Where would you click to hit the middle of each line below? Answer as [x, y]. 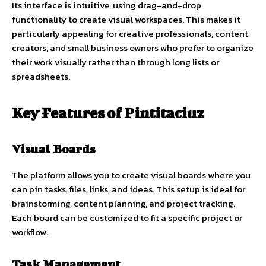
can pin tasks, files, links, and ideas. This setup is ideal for [129, 189]
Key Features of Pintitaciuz [108, 113]
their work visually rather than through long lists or [115, 62]
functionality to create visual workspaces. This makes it [126, 20]
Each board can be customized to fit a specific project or [127, 218]
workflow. [30, 232]
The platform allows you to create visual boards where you [131, 175]
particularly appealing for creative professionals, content [130, 34]
